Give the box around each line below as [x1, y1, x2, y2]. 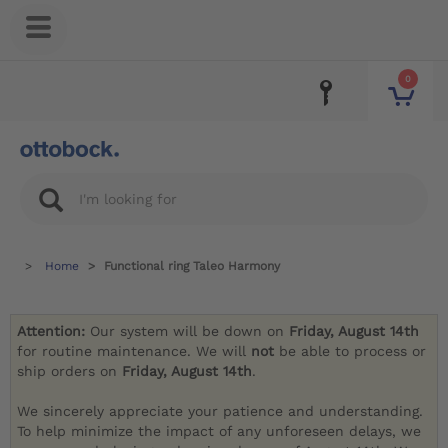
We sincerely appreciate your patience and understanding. [17, 403, 424, 420]
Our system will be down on [90, 323, 290, 340]
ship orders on [17, 363, 123, 380]
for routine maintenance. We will [17, 343, 252, 360]
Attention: [17, 323, 91, 340]
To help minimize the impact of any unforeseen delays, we [17, 423, 422, 440]
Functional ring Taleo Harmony [104, 259, 280, 273]
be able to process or [279, 343, 427, 360]
